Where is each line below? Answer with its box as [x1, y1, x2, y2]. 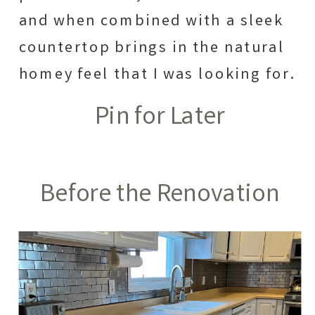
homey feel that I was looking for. [18, 64, 295, 87]
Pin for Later [95, 100, 225, 139]
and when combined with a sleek [18, 11, 284, 34]
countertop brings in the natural [18, 37, 285, 60]
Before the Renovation [40, 177, 280, 215]
